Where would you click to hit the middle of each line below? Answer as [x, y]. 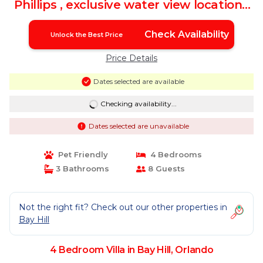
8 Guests [165, 168]
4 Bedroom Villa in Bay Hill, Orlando [131, 250]
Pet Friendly [80, 154]
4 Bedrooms [174, 154]
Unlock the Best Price [87, 35]
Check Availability [186, 34]
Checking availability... [138, 104]
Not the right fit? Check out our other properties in [123, 207]
